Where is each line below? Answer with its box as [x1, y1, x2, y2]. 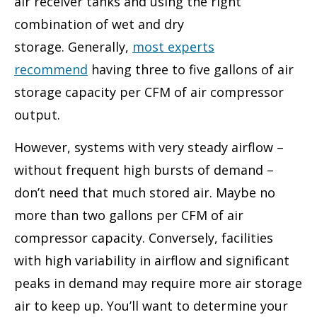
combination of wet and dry [14, 16, 184, 33]
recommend [14, 61, 88, 79]
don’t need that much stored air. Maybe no [14, 184, 275, 202]
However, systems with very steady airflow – [14, 139, 284, 156]
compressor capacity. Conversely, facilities [14, 229, 273, 247]
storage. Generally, [14, 38, 132, 56]
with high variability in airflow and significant [14, 252, 289, 270]
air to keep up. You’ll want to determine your [14, 297, 288, 315]
